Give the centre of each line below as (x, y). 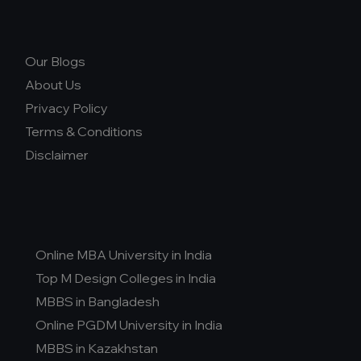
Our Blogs (55, 61)
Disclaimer (57, 155)
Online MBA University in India (124, 255)
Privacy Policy (66, 108)
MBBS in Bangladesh (98, 301)
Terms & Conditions (84, 131)
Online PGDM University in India (129, 325)
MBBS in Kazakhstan (97, 348)
